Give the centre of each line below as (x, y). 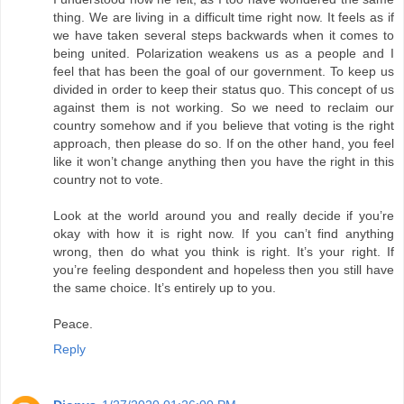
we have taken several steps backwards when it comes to (224, 35)
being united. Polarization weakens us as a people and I (224, 53)
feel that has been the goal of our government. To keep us (224, 71)
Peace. (73, 323)
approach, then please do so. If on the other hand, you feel (224, 143)
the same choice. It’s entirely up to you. (165, 287)
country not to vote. (108, 179)
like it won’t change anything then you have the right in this (224, 161)
